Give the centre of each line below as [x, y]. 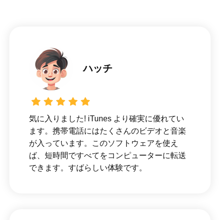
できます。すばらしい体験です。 [88, 167]
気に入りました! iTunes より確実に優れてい [106, 118]
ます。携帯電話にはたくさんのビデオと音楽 [107, 131]
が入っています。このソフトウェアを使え [103, 143]
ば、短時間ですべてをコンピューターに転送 [107, 155]
